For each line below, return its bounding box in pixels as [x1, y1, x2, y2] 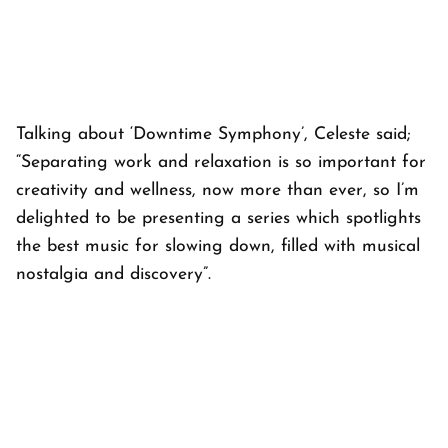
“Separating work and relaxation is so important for [16, 154, 426, 172]
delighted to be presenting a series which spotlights [16, 210, 421, 228]
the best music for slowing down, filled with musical [16, 238, 420, 256]
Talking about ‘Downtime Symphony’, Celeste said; [16, 126, 411, 144]
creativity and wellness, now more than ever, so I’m [16, 182, 419, 200]
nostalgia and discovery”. [16, 266, 211, 284]
